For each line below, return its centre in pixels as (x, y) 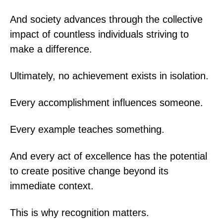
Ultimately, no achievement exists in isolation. (109, 76)
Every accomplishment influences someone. (107, 102)
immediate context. (52, 186)
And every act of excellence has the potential (109, 156)
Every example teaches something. (87, 129)
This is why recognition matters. (80, 212)
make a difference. (51, 49)
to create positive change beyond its (89, 171)
